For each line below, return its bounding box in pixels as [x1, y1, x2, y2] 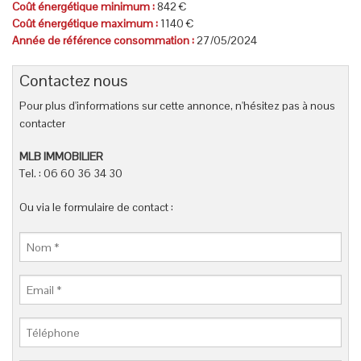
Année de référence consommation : [12, 33, 197, 48]
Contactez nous [19, 70, 128, 92]
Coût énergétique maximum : [12, 16, 160, 31]
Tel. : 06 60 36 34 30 [19, 166, 123, 181]
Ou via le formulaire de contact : [19, 200, 174, 215]
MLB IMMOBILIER [19, 149, 104, 164]
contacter [19, 116, 66, 131]
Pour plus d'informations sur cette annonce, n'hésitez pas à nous [19, 98, 336, 114]
